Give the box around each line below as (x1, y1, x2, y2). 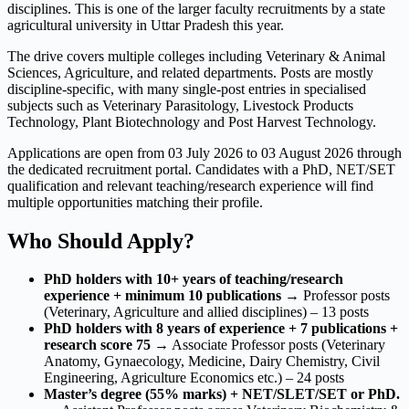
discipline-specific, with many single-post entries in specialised (7, 80, 366, 97)
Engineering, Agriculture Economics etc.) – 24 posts (44, 370, 344, 386)
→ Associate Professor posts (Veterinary (151, 337, 385, 353)
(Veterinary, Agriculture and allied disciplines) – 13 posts (44, 304, 369, 320)
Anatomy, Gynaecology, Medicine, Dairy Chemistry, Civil (44, 353, 380, 370)
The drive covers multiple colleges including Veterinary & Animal (7, 47, 385, 64)
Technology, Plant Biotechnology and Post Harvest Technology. (7, 113, 376, 130)
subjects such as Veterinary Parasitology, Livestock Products (7, 97, 353, 113)
